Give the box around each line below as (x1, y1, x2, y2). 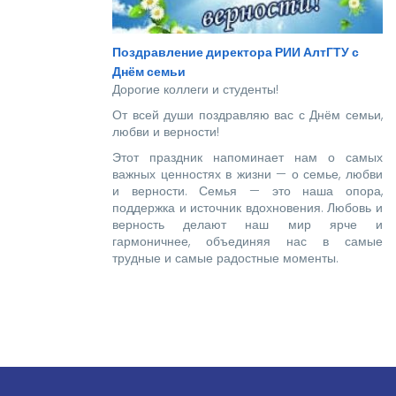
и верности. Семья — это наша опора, (112, 181, 383, 200)
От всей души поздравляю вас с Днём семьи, (112, 105, 383, 124)
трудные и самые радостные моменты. (112, 248, 339, 267)
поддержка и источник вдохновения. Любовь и (112, 198, 383, 217)
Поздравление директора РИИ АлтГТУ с (112, 42, 359, 61)
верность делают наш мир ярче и (112, 215, 383, 233)
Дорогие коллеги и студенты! (112, 80, 278, 98)
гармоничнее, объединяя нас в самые (112, 232, 383, 250)
